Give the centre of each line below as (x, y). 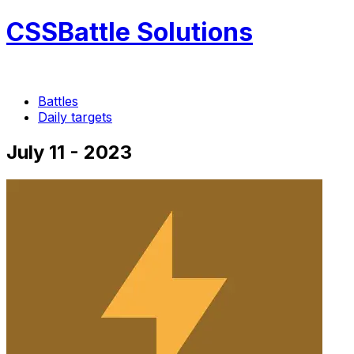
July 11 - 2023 (69, 152)
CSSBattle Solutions (130, 32)
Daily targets (75, 117)
